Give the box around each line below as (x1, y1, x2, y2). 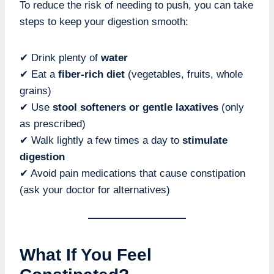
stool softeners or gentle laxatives (53, 102, 218, 114)
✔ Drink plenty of (20, 52, 101, 64)
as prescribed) (20, 118, 86, 130)
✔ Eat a (20, 68, 58, 81)
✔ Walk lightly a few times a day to (20, 135, 182, 147)
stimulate (182, 135, 228, 147)
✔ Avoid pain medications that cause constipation (20, 168, 245, 180)
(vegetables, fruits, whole (125, 68, 243, 81)
